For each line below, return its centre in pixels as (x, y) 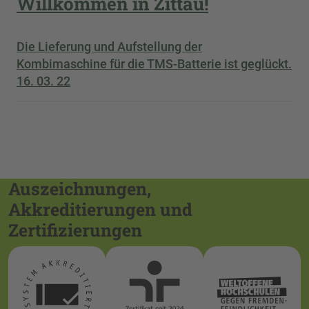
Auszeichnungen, (80, 188)
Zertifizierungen (75, 230)
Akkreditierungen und (100, 209)
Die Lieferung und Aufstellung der (109, 46)
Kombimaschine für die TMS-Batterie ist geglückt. (154, 63)
